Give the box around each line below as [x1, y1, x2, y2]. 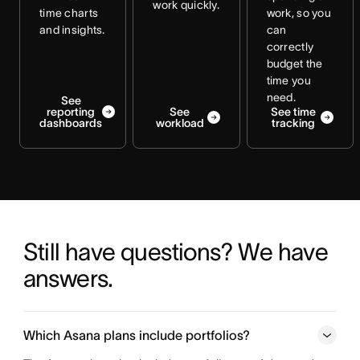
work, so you [266, 6, 332, 19]
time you [266, 74, 311, 87]
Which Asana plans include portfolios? [22, 328, 250, 342]
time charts [39, 6, 99, 19]
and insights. [39, 23, 105, 36]
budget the [266, 57, 323, 70]
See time [271, 105, 317, 118]
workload [155, 117, 204, 129]
